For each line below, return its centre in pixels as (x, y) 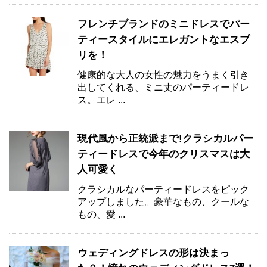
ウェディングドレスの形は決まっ (153, 253)
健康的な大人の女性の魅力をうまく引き (163, 74)
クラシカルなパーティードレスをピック (163, 189)
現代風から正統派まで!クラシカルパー (165, 138)
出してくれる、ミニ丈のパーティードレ (163, 87)
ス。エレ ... (101, 100)
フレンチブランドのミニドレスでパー (164, 24)
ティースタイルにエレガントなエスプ (164, 39)
